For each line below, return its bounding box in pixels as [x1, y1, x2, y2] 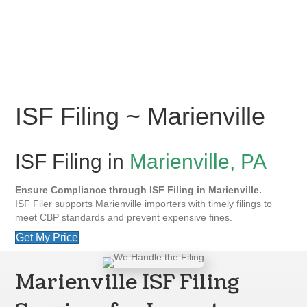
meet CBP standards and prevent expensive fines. [15, 211, 233, 223]
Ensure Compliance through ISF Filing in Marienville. [15, 184, 262, 195]
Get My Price [16, 231, 79, 243]
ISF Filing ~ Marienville [15, 101, 266, 130]
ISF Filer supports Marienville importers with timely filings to [15, 197, 273, 209]
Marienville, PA [130, 149, 267, 173]
